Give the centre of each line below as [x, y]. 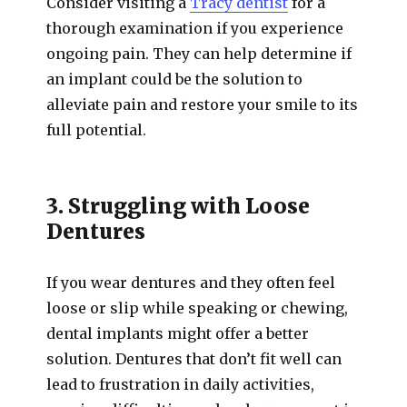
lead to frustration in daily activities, [181, 384]
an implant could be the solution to [175, 79]
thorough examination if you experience [195, 28]
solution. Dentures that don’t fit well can [194, 359]
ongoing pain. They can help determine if [199, 54]
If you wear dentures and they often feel [191, 283]
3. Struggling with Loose [179, 206]
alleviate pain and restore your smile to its [203, 104]
